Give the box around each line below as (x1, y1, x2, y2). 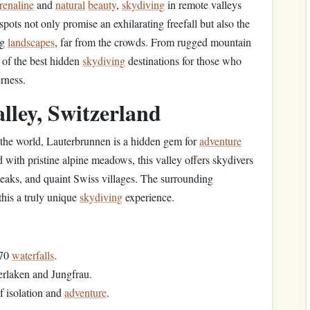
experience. (122, 190, 174, 204)
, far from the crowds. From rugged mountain (55, 35, 251, 49)
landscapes (8, 35, 55, 49)
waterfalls (12, 248, 54, 262)
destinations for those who (125, 53, 241, 68)
